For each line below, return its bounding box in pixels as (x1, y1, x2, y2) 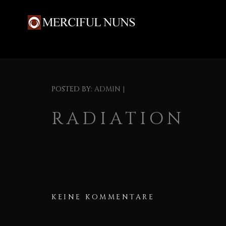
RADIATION (51, 107, 185, 131)
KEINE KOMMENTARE (51, 192, 154, 202)
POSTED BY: (51, 84, 92, 94)
